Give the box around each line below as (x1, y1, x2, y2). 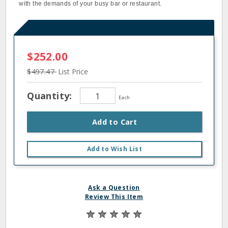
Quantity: (27, 89, 75, 102)
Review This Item (84, 192, 144, 201)
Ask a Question (88, 183, 140, 192)
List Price (58, 67, 89, 76)
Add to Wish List (87, 145, 142, 153)
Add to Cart (92, 117, 137, 127)
